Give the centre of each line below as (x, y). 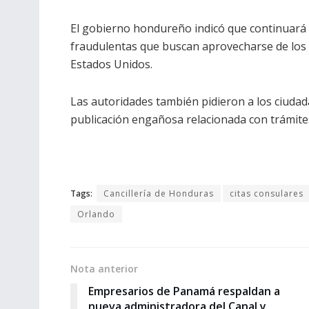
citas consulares (267, 194)
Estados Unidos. (111, 64)
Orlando (96, 215)
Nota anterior (104, 269)
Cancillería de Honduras (159, 194)
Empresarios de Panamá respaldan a (184, 291)
